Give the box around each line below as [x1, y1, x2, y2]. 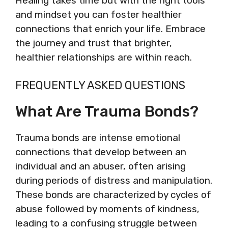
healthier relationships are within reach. [15, 51, 192, 63]
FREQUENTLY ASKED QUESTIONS [15, 78, 185, 92]
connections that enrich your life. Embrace [15, 22, 206, 35]
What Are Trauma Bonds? [15, 102, 198, 121]
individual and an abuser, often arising [15, 160, 186, 172]
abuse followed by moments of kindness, [15, 203, 199, 215]
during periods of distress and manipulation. [15, 175, 212, 186]
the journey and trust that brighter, [15, 37, 172, 49]
